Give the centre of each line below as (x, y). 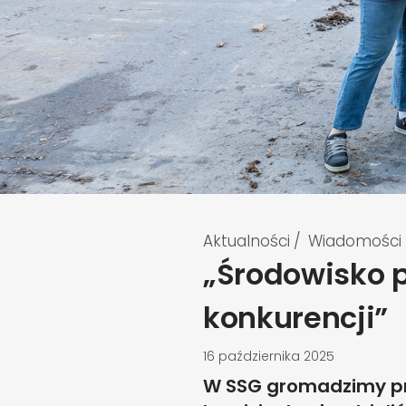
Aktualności (246, 242)
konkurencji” (296, 318)
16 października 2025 (269, 357)
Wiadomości (355, 242)
